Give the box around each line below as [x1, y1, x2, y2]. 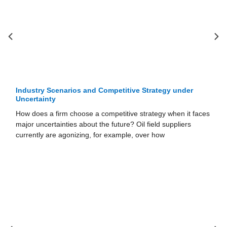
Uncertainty [16, 95, 56, 103]
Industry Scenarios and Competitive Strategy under [16, 87, 194, 95]
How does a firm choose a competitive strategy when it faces [16, 110, 210, 118]
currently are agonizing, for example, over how [16, 131, 165, 139]
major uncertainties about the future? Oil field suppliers [16, 121, 192, 129]
